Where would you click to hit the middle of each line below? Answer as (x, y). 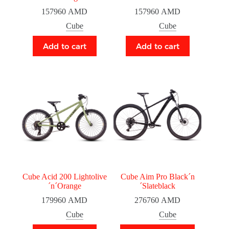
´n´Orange (64, 186)
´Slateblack (158, 186)
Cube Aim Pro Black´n (157, 177)
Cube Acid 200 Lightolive (64, 177)
